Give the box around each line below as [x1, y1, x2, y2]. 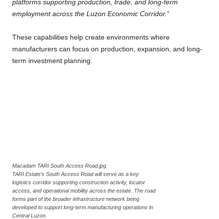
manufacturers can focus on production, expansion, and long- [12, 45, 202, 53]
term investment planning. [12, 57, 92, 65]
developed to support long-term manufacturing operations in [12, 204, 153, 210]
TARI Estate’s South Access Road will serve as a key [12, 171, 139, 177]
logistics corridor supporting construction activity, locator [12, 179, 145, 185]
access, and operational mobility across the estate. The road [12, 188, 155, 194]
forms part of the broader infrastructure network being [12, 196, 139, 202]
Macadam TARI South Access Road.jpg [12, 163, 106, 169]
